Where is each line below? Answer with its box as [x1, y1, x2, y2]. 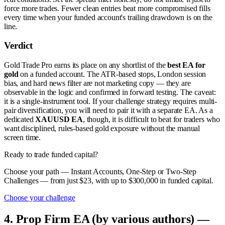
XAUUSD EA [35, 115, 83, 124]
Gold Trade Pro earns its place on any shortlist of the [4, 61, 168, 70]
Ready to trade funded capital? [4, 150, 98, 159]
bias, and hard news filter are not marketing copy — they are [4, 79, 191, 88]
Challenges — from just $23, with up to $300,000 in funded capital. [4, 176, 213, 185]
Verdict [4, 40, 33, 51]
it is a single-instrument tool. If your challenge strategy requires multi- [4, 97, 217, 106]
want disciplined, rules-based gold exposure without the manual [4, 124, 200, 133]
